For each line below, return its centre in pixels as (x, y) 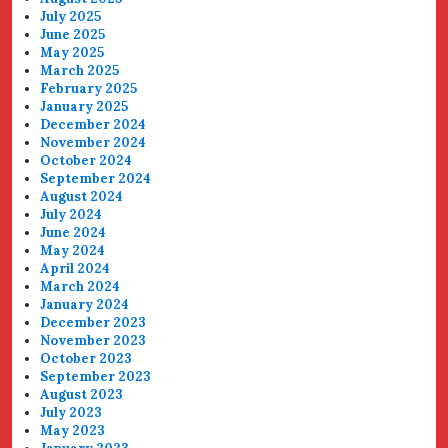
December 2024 (93, 124)
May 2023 (73, 430)
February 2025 (89, 88)
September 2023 (96, 376)
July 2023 (71, 412)
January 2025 (84, 106)
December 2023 (93, 322)
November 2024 (93, 142)
